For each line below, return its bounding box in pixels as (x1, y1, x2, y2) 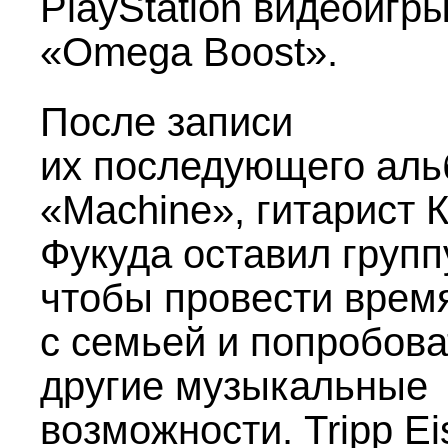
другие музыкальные (40, 364, 428, 408)
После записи (40, 100, 293, 144)
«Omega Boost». (40, 30, 338, 74)
